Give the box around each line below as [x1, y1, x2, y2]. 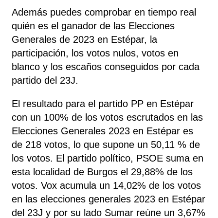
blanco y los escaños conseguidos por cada [12, 61, 200, 72]
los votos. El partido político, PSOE [12, 152, 166, 163]
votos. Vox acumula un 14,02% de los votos [12, 180, 201, 191]
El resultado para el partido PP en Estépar [12, 98, 194, 109]
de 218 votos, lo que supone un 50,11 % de [12, 139, 200, 150]
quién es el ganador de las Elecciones [12, 20, 175, 31]
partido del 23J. [12, 74, 78, 86]
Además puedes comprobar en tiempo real [12, 6, 196, 18]
